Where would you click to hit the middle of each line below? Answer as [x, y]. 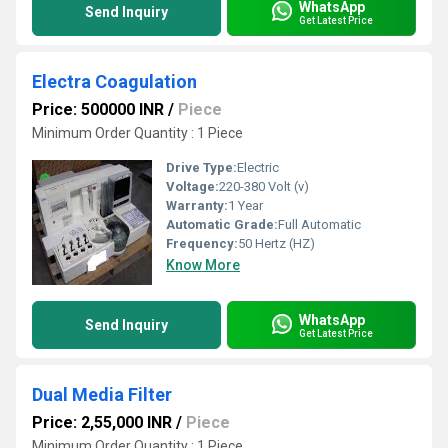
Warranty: [197, 205]
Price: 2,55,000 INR [102, 422]
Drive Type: [201, 167]
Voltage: [192, 186]
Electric [258, 167]
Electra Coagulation [114, 81]
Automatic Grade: [222, 224]
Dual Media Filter [102, 394]
